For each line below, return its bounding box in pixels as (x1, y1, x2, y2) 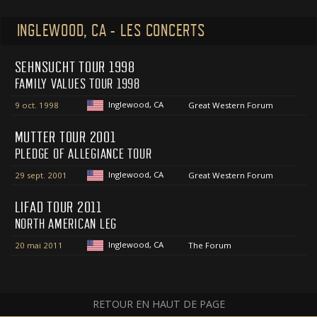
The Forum (188, 240, 231, 251)
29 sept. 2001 (14, 170, 67, 181)
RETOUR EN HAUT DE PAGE (92, 297, 225, 311)
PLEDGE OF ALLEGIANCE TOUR (14, 146, 152, 163)
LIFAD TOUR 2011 (14, 199, 102, 217)
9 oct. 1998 (14, 100, 59, 111)
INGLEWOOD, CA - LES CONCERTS (16, 21, 205, 40)
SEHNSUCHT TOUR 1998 (14, 59, 135, 76)
